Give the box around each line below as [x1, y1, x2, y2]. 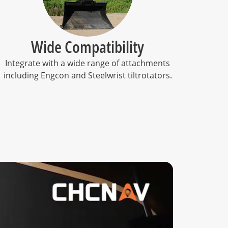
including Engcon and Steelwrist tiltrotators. [3, 70, 172, 81]
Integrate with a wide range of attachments [5, 58, 170, 69]
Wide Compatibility [31, 36, 144, 58]
